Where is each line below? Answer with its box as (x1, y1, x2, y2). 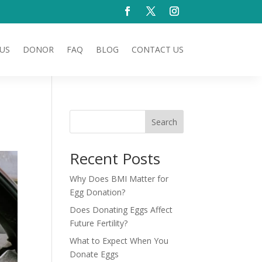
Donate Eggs (70, 249, 119, 260)
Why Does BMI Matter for (70, 173, 169, 184)
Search (151, 116, 177, 127)
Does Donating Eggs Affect (70, 204, 173, 215)
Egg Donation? (70, 187, 126, 198)
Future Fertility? (70, 218, 128, 229)
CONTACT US (131, 44, 184, 55)
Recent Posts (70, 148, 161, 169)
